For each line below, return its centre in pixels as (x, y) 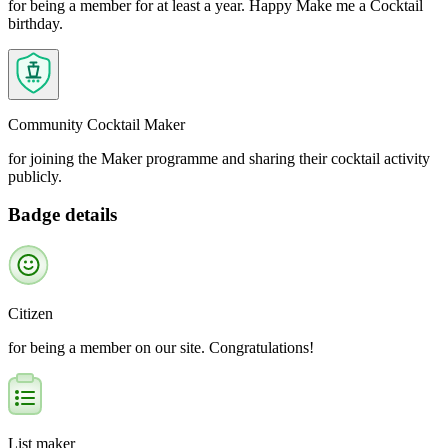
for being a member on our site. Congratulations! (161, 347)
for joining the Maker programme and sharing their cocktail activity (219, 158)
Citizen (30, 313)
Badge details (62, 215)
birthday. (35, 23)
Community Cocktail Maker (96, 124)
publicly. (35, 176)
